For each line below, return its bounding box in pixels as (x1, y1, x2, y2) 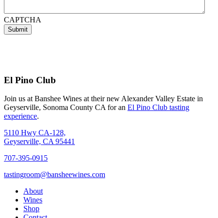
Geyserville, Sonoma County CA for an (4, 103, 127, 112)
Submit (8, 25, 28, 33)
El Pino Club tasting (127, 103, 189, 112)
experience (4, 112, 37, 121)
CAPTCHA (4, 15, 41, 24)
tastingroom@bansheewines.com (4, 170, 105, 179)
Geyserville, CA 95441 (4, 137, 75, 146)
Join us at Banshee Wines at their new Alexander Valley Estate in (4, 94, 203, 103)
